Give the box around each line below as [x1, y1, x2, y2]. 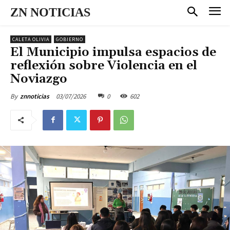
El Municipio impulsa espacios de [10, 44, 216, 60]
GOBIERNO [56, 35, 83, 43]
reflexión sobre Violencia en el [10, 57, 197, 73]
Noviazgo [10, 71, 67, 87]
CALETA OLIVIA [12, 35, 49, 43]
